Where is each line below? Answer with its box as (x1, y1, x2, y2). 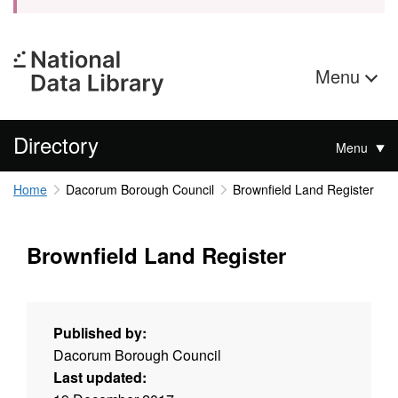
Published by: (53, 322, 147, 343)
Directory (13, 129, 99, 160)
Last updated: (53, 366, 147, 387)
